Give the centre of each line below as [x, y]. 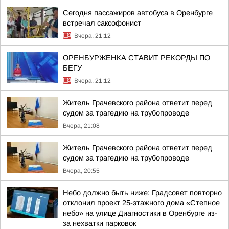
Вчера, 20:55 [81, 171]
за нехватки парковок [99, 223]
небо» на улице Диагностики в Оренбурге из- [140, 213]
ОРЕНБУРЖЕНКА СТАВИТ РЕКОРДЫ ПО [136, 58]
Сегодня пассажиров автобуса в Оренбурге [138, 13]
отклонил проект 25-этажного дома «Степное [141, 203]
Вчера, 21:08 [81, 126]
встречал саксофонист [102, 23]
